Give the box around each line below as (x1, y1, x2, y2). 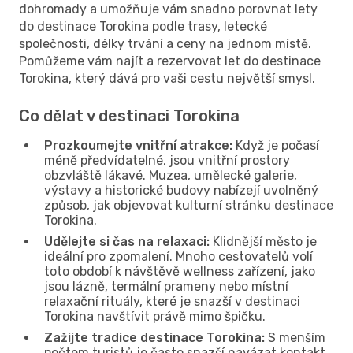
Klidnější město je (210, 233, 317, 249)
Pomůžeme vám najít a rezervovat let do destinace (19, 53, 321, 69)
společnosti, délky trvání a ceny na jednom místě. (19, 35, 311, 51)
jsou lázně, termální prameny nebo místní (44, 278, 288, 294)
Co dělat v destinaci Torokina (19, 106, 240, 125)
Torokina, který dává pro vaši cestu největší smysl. (19, 70, 315, 86)
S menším (265, 329, 325, 345)
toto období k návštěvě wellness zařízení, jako (44, 263, 315, 279)
